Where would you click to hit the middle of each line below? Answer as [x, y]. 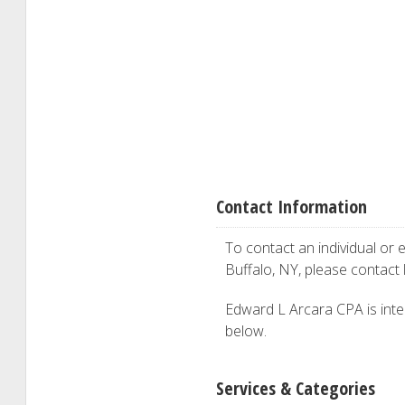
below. [246, 331]
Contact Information [292, 207]
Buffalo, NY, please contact [314, 269]
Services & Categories [296, 388]
